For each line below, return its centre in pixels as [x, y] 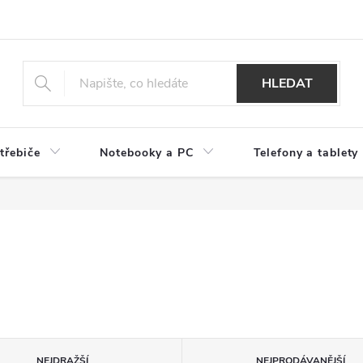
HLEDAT [287, 83]
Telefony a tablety [306, 153]
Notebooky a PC [147, 153]
